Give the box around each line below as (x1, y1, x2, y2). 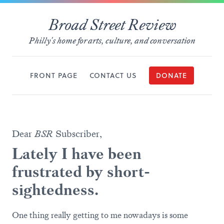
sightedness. (12, 180, 98, 200)
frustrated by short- (12, 162, 150, 182)
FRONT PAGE (30, 70, 77, 80)
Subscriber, (53, 127, 102, 140)
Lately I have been (12, 144, 141, 164)
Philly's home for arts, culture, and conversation (28, 35, 195, 46)
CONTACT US (89, 70, 137, 80)
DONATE (156, 70, 187, 80)
